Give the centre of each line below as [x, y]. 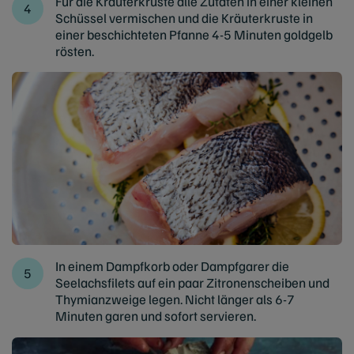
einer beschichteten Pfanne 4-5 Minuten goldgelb [194, 34]
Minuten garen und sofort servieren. [156, 316]
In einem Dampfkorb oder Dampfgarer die [172, 266]
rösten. [75, 51]
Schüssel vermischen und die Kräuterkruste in [184, 17]
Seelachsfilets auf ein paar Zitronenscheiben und [192, 283]
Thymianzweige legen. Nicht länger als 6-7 [175, 299]
